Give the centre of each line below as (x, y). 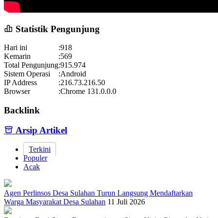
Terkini (40, 149)
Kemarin (17, 56)
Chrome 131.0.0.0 (88, 91)
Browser (17, 91)
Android (73, 74)
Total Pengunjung (31, 65)
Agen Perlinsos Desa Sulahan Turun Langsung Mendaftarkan (98, 193)
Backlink (22, 110)
